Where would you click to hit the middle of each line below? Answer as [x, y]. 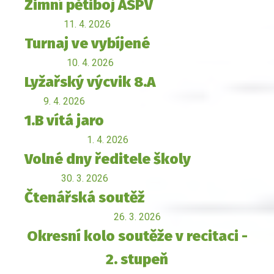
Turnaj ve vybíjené [87, 44]
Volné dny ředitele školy [108, 159]
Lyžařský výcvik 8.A [90, 82]
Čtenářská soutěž [84, 198]
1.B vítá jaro [64, 121]
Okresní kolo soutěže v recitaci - [137, 236]
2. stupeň [137, 260]
